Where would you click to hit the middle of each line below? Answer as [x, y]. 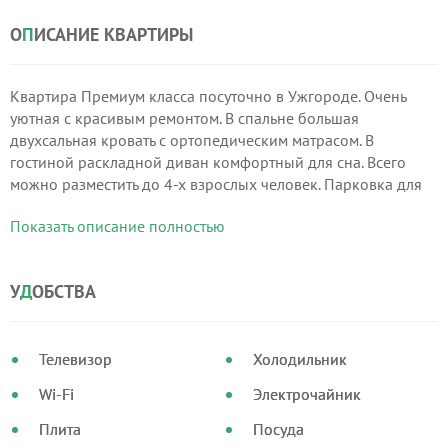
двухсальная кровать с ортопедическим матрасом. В [192, 140]
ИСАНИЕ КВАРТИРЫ [113, 34]
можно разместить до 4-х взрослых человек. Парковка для [216, 184]
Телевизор [75, 359]
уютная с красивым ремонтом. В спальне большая [184, 118]
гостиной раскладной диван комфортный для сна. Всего [208, 162]
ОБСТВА [64, 291]
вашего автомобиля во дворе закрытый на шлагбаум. [198, 206]
